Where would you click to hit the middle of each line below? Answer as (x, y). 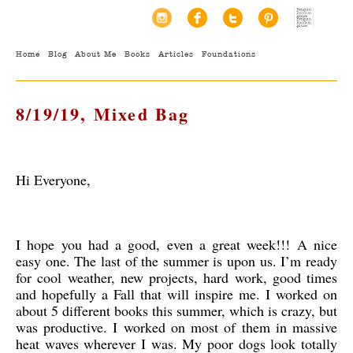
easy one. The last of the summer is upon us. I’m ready (176, 261)
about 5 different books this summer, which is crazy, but (176, 310)
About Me (96, 54)
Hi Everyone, (53, 180)
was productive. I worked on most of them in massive (176, 327)
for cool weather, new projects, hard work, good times (176, 277)
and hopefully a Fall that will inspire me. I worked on (176, 294)
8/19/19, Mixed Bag (103, 114)
